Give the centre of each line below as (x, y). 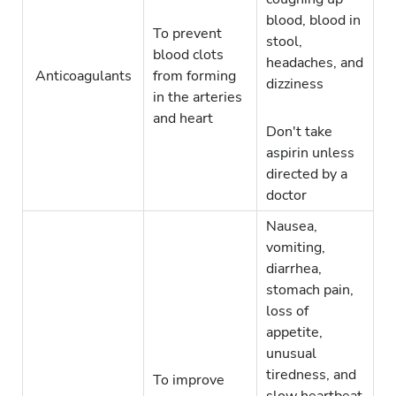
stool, (284, 42)
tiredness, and (311, 375)
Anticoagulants (82, 76)
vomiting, (296, 248)
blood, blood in (313, 21)
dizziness (295, 84)
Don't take (299, 132)
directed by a (307, 175)
